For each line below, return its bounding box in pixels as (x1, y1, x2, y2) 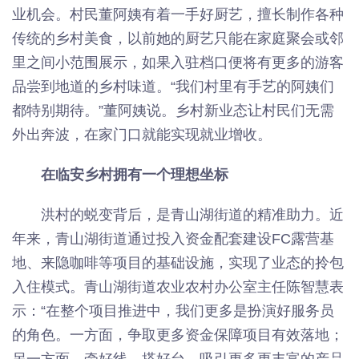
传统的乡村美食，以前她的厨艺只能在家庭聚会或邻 (12, 30, 344, 46)
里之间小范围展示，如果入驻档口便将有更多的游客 (12, 54, 344, 71)
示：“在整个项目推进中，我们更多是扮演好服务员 (12, 302, 334, 319)
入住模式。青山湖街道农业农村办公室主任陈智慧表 (12, 278, 344, 295)
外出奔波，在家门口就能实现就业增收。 (12, 126, 272, 143)
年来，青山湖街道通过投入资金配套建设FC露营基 (12, 230, 334, 247)
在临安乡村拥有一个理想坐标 (41, 166, 228, 183)
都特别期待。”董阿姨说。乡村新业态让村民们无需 (12, 102, 334, 119)
